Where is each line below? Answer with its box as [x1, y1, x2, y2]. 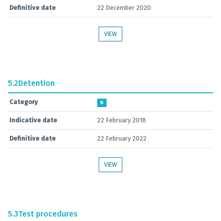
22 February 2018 [97, 116, 146, 124]
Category [9, 98, 38, 106]
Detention [18, 78, 55, 88]
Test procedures [18, 209, 77, 219]
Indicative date [9, 116, 57, 124]
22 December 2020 [97, 4, 151, 11]
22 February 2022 [97, 135, 147, 142]
